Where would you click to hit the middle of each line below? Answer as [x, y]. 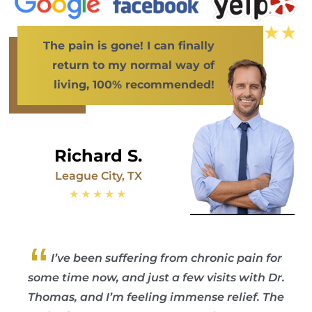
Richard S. [99, 155]
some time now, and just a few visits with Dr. [156, 277]
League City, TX [98, 175]
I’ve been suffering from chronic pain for [166, 258]
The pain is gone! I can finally [128, 45]
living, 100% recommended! [134, 84]
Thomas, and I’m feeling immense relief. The [156, 297]
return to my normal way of [133, 65]
